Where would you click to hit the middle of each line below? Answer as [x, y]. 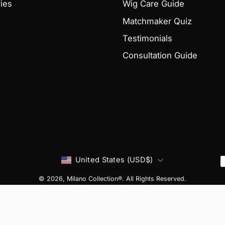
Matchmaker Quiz [157, 21]
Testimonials [147, 38]
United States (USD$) [114, 160]
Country [101, 166]
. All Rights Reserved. [154, 179]
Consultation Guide [160, 55]
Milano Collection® [94, 179]
